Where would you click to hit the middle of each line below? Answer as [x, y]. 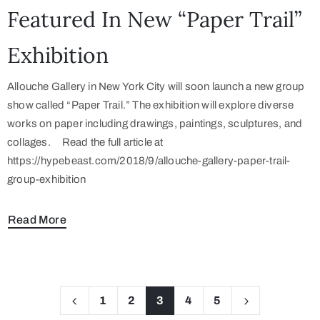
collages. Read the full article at [85, 142]
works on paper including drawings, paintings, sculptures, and [155, 123]
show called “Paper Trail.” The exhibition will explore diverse [151, 105]
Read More [37, 219]
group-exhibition [47, 179]
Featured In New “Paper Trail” [154, 19]
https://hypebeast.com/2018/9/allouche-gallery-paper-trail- [149, 160]
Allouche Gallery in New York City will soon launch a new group [156, 86]
